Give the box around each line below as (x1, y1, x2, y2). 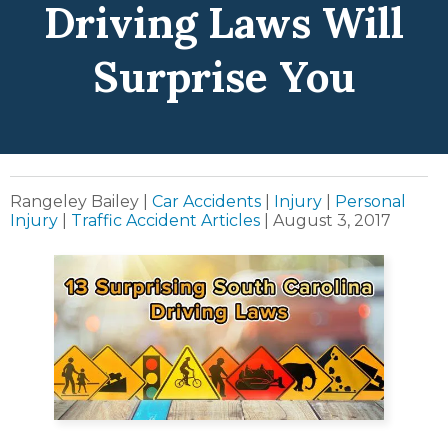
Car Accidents (152, 192, 261, 212)
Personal (335, 192, 406, 212)
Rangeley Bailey (10, 192, 143, 212)
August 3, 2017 (273, 211, 391, 231)
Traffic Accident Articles (71, 211, 260, 231)
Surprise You (92, 50, 356, 105)
